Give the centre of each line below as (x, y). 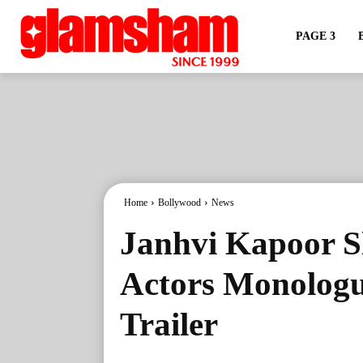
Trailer (169, 324)
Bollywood (179, 203)
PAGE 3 (315, 36)
